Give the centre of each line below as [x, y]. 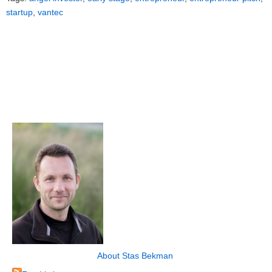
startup [19, 12]
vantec [50, 12]
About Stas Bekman [135, 255]
